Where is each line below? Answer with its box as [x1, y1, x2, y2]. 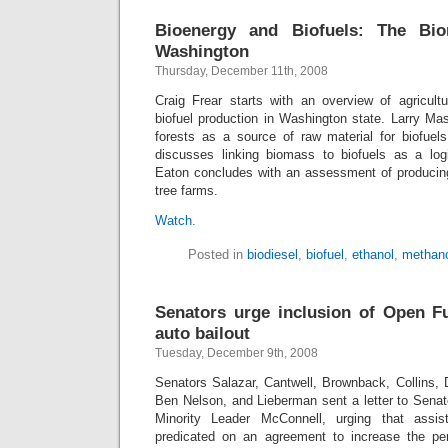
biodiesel [246, 247, 298, 262]
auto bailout [155, 323, 250, 343]
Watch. [155, 213, 196, 228]
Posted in [187, 247, 247, 262]
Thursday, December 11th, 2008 [155, 64, 328, 78]
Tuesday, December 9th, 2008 [155, 346, 318, 360]
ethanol [351, 247, 394, 262]
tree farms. [155, 183, 218, 198]
